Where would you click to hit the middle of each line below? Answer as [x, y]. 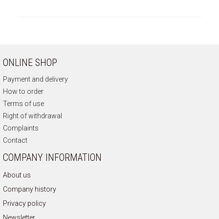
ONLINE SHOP [30, 63]
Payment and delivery [35, 79]
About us [17, 175]
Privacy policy [24, 204]
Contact [15, 141]
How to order [23, 92]
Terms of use [23, 104]
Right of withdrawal [33, 116]
